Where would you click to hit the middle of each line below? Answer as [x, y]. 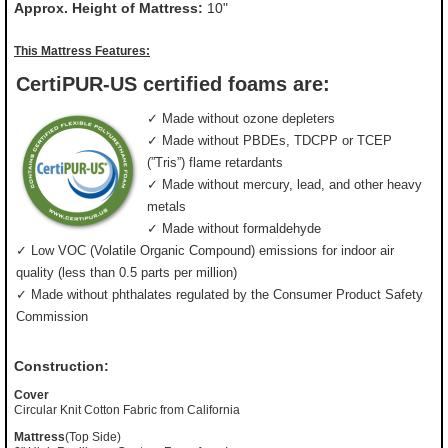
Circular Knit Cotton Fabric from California [127, 410]
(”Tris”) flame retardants [215, 163]
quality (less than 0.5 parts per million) [126, 273]
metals [166, 207]
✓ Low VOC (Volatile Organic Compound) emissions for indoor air [205, 251]
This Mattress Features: [82, 50]
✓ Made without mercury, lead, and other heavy [284, 185]
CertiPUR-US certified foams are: [173, 84]
